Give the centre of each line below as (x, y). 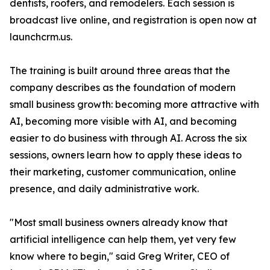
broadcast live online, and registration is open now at (133, 20)
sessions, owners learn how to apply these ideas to (126, 155)
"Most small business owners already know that (119, 223)
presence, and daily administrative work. (104, 189)
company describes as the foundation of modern (123, 88)
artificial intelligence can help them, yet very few (123, 240)
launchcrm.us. (41, 37)
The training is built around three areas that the (120, 71)
